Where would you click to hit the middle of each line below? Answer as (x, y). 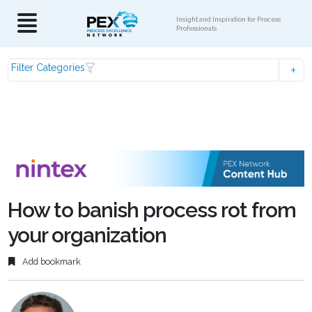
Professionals (196, 28)
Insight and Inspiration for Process (228, 19)
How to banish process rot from (152, 210)
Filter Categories (48, 68)
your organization (87, 235)
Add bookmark (51, 262)
